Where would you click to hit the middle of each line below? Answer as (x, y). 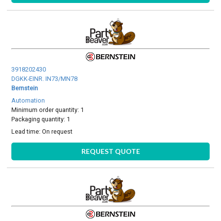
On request (57, 132)
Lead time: (27, 132)
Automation (28, 100)
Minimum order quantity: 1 (48, 110)
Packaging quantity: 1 (41, 119)
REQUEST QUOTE (110, 151)
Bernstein (25, 88)
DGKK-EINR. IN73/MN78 (45, 78)
